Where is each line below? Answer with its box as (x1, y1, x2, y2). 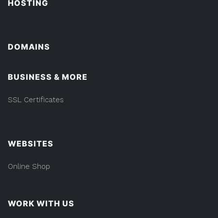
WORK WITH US (8, 198, 74, 208)
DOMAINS (8, 41, 50, 52)
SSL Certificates (8, 95, 64, 104)
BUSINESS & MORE (8, 72, 88, 82)
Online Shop (8, 162, 50, 171)
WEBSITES (8, 138, 54, 148)
